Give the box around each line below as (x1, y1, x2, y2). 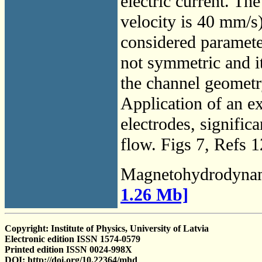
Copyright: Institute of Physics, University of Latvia (5, 223, 209, 233)
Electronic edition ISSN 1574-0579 (5, 234, 140, 244)
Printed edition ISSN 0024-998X (5, 244, 132, 254)
